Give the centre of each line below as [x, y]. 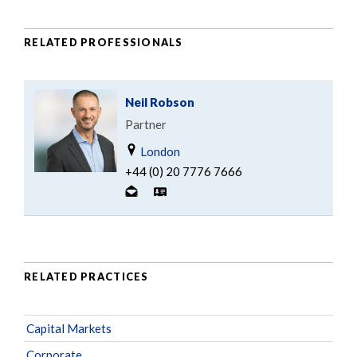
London [159, 151]
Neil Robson [160, 102]
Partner [146, 124]
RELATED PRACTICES [86, 277]
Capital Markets [69, 328]
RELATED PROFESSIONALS [104, 43]
